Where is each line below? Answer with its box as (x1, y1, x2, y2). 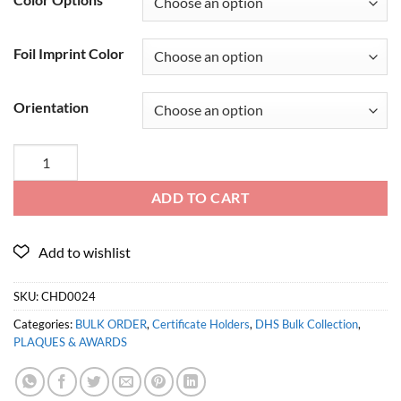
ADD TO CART (150, 189, 251, 206)
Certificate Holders (152, 317, 250, 332)
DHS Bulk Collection (255, 317, 358, 332)
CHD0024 (41, 289, 96, 304)
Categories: (13, 317, 75, 332)
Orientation (13, 98, 89, 116)
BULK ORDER (75, 317, 147, 332)
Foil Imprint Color (13, 45, 124, 63)
